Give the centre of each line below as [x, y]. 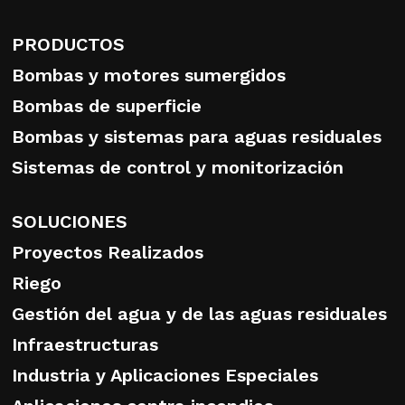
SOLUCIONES [70, 222]
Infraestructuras [85, 345]
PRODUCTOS [68, 45]
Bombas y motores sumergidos [149, 75]
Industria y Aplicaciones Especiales [165, 376]
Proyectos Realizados [108, 253]
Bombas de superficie [107, 106]
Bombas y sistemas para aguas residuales [197, 137]
